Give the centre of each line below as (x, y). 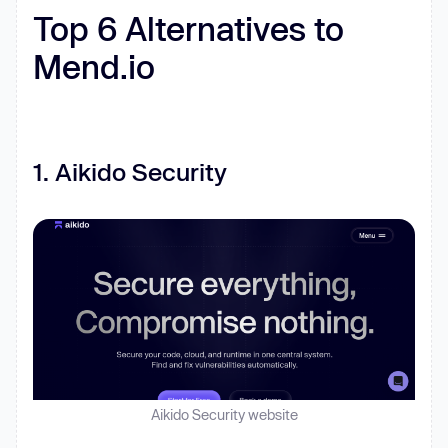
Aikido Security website (224, 414)
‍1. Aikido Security (130, 171)
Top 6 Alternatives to (188, 28)
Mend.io (94, 66)
